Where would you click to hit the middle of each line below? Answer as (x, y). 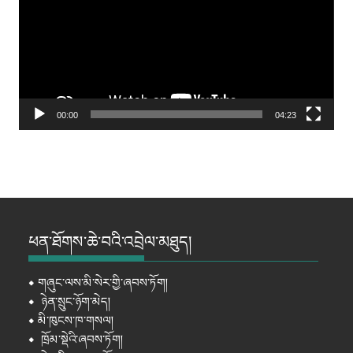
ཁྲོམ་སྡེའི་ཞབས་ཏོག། (82, 340)
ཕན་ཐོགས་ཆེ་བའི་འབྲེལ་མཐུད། (110, 242)
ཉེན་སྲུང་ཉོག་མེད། (76, 302)
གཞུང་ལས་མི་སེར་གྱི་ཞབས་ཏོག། (103, 283)
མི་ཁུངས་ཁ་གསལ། (74, 321)
